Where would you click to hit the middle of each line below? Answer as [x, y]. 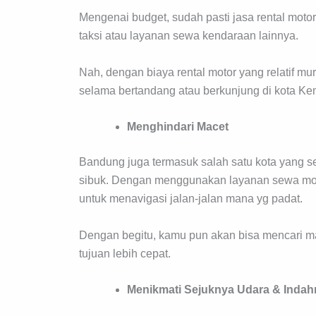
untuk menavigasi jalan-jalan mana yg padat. [191, 199]
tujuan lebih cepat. [125, 253]
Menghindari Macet [178, 127]
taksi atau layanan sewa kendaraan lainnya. [189, 35]
